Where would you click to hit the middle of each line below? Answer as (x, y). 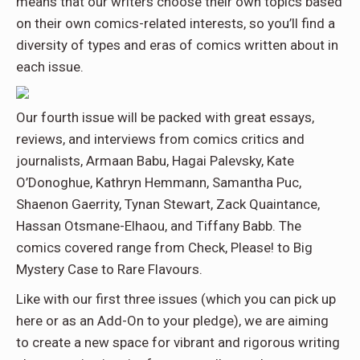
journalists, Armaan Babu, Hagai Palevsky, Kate (155, 161)
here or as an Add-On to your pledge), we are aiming (172, 321)
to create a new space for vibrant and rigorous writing (178, 343)
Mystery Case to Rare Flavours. (109, 270)
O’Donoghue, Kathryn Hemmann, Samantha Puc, (159, 183)
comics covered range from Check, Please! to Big (164, 248)
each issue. (50, 67)
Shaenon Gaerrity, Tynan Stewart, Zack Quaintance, (168, 205)
